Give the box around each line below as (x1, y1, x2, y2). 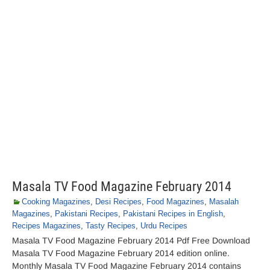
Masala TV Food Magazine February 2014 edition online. (12, 248, 230, 258)
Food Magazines (146, 197, 204, 206)
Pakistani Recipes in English (123, 209, 223, 218)
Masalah (209, 197, 239, 206)
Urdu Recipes (140, 221, 187, 230)
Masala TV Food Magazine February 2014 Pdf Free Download (12, 236, 250, 245)
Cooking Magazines (22, 197, 90, 206)
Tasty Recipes (86, 221, 136, 230)
